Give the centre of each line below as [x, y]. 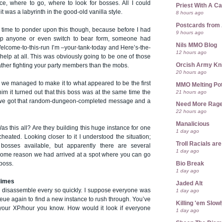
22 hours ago [191, 111]
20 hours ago [191, 72]
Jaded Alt [189, 183]
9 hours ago [190, 32]
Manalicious [193, 124]
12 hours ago [191, 52]
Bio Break [190, 164]
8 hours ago [190, 12]
